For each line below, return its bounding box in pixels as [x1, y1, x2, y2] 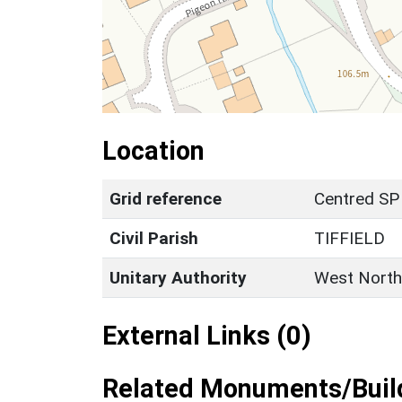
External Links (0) [102, 319, 311, 351]
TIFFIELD [314, 227, 385, 249]
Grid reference [109, 188, 222, 209]
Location [102, 135, 205, 166]
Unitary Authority [109, 267, 247, 288]
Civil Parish [109, 227, 198, 249]
